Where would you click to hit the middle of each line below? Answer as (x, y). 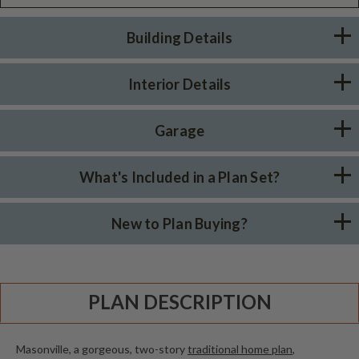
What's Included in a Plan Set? (179, 177)
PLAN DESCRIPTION (179, 302)
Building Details (179, 37)
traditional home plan (240, 349)
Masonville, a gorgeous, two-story (102, 349)
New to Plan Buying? (179, 223)
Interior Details (179, 84)
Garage (179, 130)
